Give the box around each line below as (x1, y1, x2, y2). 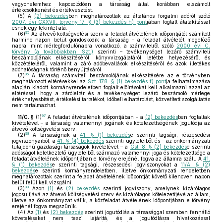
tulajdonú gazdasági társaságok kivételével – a (12, 144, 130, 150)
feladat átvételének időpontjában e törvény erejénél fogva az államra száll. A (12, 156, 203, 162)
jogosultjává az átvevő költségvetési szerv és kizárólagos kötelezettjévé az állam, (12, 191, 210, 197)
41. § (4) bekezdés (57, 138, 104, 144)
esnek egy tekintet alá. (12, 25, 67, 31)
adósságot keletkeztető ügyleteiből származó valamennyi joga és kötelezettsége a (12, 150, 210, 156)
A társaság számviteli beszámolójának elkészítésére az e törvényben (29, 72, 210, 78)
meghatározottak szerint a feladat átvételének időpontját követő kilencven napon (12, 173, 210, 179)
